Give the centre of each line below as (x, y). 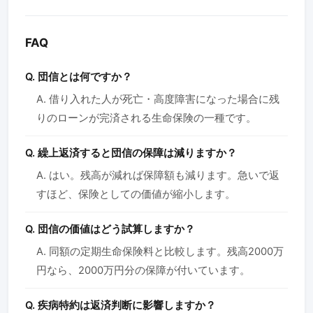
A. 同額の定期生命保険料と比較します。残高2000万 (160, 251)
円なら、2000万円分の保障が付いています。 (143, 270)
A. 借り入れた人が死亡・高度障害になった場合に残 (158, 99)
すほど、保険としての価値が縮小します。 (136, 194)
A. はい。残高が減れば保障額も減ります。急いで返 (158, 175)
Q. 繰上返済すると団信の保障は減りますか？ (131, 153)
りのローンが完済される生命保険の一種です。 (146, 118)
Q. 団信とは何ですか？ (79, 77)
